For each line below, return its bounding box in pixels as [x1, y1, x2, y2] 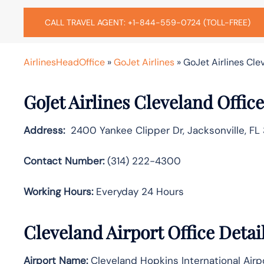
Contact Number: [24, 154, 104, 167]
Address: [24, 123, 65, 137]
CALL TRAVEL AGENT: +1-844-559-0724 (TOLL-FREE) [45, 16, 250, 28]
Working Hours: [24, 184, 93, 198]
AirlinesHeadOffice [24, 55, 105, 68]
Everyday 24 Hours [93, 184, 184, 198]
